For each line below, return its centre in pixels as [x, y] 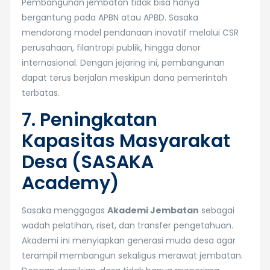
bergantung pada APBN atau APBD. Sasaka [110, 17]
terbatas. [41, 93]
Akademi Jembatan [153, 210]
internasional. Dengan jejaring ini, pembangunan [123, 63]
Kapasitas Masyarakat [126, 141]
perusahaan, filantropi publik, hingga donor [111, 48]
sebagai [217, 210]
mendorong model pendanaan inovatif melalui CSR [130, 33]
